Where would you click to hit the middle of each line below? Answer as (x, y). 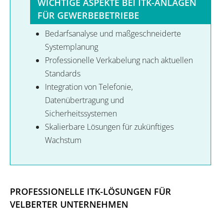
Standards (63, 73)
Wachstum (63, 140)
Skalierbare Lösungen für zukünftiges (109, 127)
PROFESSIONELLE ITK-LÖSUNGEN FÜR (91, 191)
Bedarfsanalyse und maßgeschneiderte (113, 33)
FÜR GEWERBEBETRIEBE (88, 15)
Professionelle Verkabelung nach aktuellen (119, 60)
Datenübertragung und (85, 100)
